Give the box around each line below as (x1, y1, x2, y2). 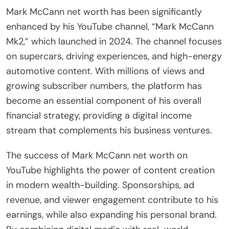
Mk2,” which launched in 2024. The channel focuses (6, 35, 222, 48)
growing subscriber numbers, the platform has (6, 79, 202, 92)
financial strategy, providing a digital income (6, 109, 192, 122)
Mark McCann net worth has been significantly (6, 5, 202, 18)
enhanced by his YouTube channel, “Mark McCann (6, 20, 214, 33)
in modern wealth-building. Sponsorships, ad (6, 178, 194, 191)
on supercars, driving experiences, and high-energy (6, 50, 222, 62)
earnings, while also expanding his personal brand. (6, 208, 217, 221)
